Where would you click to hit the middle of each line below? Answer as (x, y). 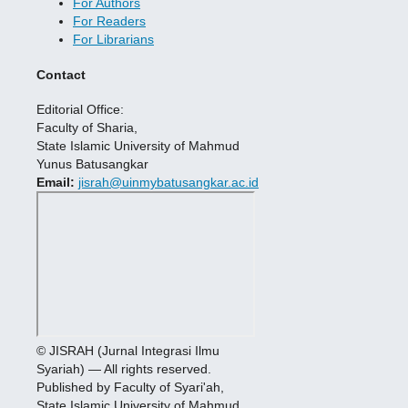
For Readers (109, 21)
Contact (61, 74)
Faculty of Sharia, (87, 128)
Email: (56, 183)
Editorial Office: (80, 110)
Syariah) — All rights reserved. (124, 369)
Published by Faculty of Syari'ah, (130, 388)
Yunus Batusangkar (92, 164)
